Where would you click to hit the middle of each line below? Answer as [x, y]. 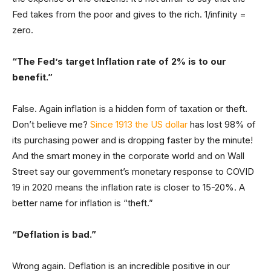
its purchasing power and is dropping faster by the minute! [132, 140]
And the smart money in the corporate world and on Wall [128, 156]
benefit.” [32, 77]
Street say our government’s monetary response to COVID [133, 171]
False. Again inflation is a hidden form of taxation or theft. [130, 109]
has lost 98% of [222, 124]
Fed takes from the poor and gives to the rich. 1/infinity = [129, 14]
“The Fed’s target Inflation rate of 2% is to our [119, 61]
